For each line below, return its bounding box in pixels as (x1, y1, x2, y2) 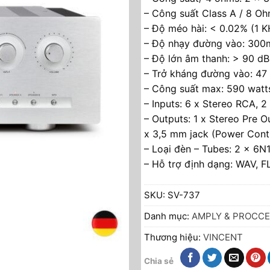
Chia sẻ (143, 256, 174, 266)
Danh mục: (143, 210, 192, 222)
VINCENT (202, 231, 243, 243)
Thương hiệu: (143, 231, 203, 243)
